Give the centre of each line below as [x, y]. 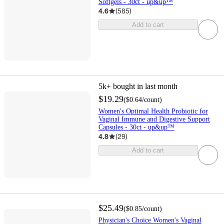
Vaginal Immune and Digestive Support [154, 119]
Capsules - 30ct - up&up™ [136, 127]
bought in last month [145, 86]
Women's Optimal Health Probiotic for [153, 111]
